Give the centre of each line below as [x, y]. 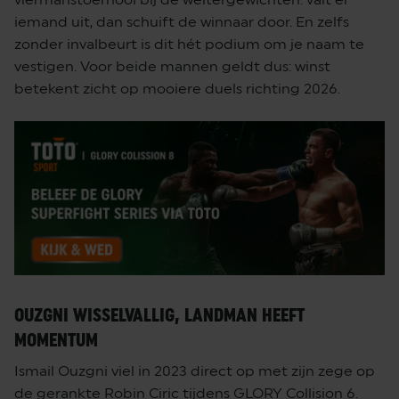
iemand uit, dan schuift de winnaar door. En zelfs [182, 22]
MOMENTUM [56, 341]
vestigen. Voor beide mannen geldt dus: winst [172, 67]
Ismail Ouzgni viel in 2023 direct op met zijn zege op [195, 371]
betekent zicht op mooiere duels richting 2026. [177, 89]
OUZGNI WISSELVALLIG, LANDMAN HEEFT [159, 316]
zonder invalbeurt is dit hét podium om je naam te [189, 45]
